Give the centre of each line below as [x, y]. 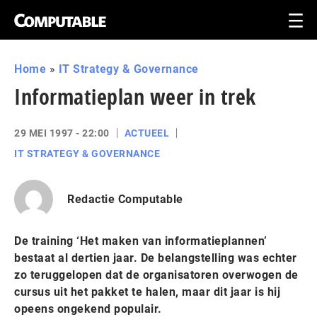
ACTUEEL [146, 133]
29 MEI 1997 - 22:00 [62, 133]
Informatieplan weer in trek [135, 97]
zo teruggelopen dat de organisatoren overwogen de [156, 275]
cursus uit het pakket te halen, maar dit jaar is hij [147, 292]
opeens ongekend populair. [88, 309]
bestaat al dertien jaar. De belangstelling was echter [156, 258]
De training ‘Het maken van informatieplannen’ [141, 241]
